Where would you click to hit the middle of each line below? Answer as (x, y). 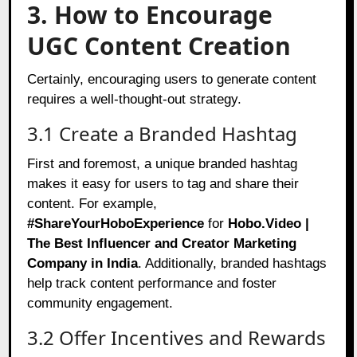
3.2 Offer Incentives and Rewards (177, 337)
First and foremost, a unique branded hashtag (163, 163)
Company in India (83, 263)
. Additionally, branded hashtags (233, 263)
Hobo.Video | (269, 223)
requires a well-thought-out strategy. (135, 99)
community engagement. (100, 303)
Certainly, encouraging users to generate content (172, 79)
